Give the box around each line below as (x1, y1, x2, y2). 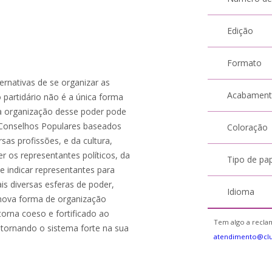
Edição (227, 25, 254, 36)
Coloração (227, 121, 268, 133)
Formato (227, 57, 262, 69)
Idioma (227, 186, 255, 197)
